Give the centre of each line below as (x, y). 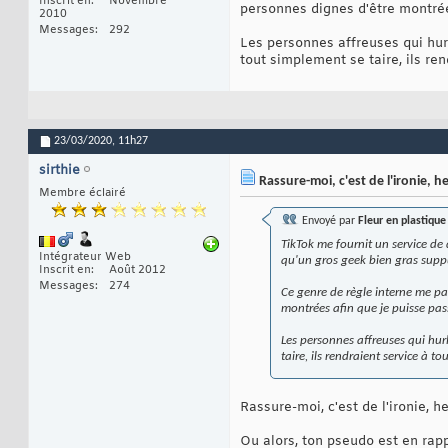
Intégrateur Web (85, 257)
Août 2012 (137, 270)
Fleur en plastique (402, 221)
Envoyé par (328, 221)
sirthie (59, 171)
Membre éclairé (82, 193)
